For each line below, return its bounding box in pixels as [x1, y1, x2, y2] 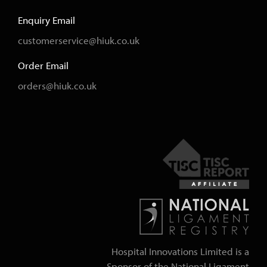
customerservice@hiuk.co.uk [18, 35, 139, 47]
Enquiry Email [18, 14, 75, 27]
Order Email [18, 60, 69, 72]
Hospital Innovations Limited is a [111, 246, 249, 258]
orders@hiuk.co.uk [18, 80, 97, 92]
